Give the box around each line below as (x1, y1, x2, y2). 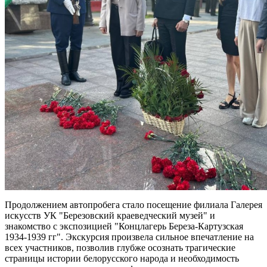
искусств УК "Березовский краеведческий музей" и (5, 210, 215, 221)
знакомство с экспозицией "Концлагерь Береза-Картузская (5, 221, 243, 232)
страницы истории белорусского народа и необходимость (5, 253, 239, 264)
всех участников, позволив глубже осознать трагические (5, 243, 235, 253)
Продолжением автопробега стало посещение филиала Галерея (5, 200, 262, 210)
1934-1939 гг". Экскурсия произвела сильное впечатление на (5, 232, 254, 243)
